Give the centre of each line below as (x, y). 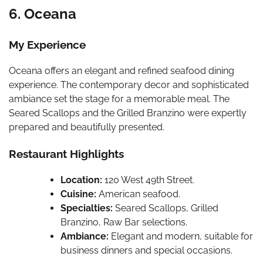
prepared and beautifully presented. (87, 127)
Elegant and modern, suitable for (181, 236)
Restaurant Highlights (66, 154)
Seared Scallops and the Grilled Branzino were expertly (128, 113)
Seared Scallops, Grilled (166, 208)
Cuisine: (78, 194)
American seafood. (138, 194)
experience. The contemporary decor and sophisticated (129, 85)
